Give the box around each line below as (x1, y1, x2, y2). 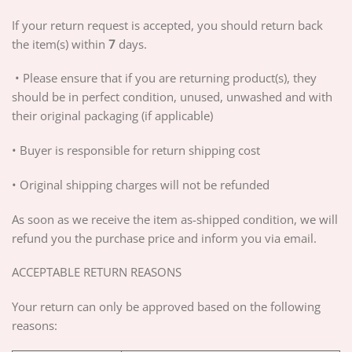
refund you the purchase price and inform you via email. (12, 229, 317, 246)
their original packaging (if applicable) (12, 108, 222, 124)
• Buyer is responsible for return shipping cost (12, 142, 260, 158)
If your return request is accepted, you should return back (12, 16, 323, 33)
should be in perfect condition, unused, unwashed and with (12, 89, 332, 105)
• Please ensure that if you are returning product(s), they (12, 70, 317, 86)
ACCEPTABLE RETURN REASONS (12, 264, 181, 280)
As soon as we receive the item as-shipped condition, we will (12, 211, 338, 227)
